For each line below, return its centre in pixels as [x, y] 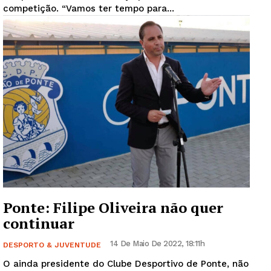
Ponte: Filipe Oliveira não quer [113, 208]
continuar [39, 224]
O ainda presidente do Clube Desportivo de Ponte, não [126, 264]
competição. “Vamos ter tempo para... [118, 8]
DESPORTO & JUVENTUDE [52, 245]
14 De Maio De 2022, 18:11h [157, 244]
